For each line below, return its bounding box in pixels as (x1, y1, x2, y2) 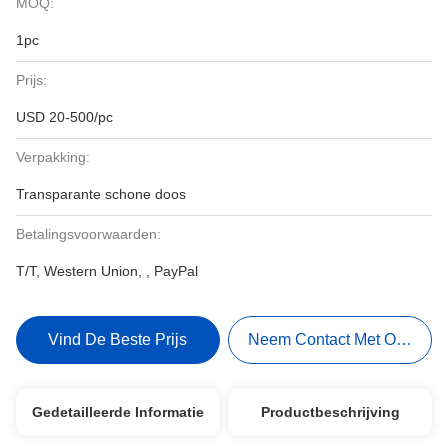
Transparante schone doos (16, 186, 186, 202)
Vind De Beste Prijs (48, 331, 188, 348)
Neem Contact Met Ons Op (248, 331, 439, 348)
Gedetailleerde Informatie (31, 404, 204, 420)
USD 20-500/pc (16, 109, 113, 125)
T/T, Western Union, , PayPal (16, 263, 198, 279)
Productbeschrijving (260, 404, 400, 420)
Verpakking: (16, 149, 90, 165)
